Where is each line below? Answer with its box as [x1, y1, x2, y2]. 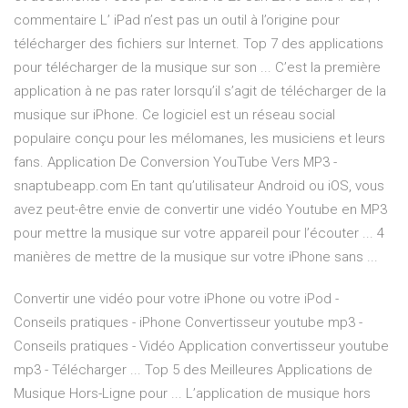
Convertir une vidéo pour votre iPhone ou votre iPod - [14, 291, 339, 308]
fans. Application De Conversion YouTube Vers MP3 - [14, 154, 337, 171]
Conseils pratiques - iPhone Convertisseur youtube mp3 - [14, 314, 362, 331]
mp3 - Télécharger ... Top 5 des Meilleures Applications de [14, 362, 372, 379]
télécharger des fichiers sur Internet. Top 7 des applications [14, 36, 383, 53]
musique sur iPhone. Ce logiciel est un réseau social [14, 107, 335, 124]
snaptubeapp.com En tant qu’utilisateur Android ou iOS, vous [14, 178, 384, 195]
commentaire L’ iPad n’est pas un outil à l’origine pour [14, 12, 340, 29]
